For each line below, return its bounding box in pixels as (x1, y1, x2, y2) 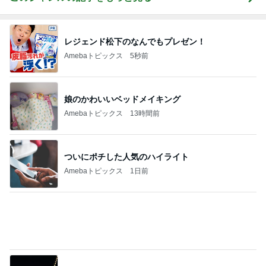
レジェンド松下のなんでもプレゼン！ (64, 36, 205, 46)
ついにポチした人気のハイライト (64, 151, 189, 161)
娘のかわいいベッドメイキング (64, 94, 180, 104)
